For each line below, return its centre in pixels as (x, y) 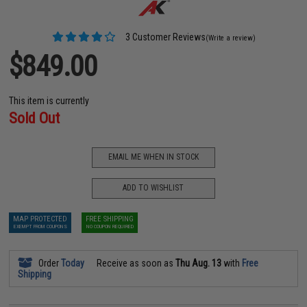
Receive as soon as (135, 263)
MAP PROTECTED (40, 219)
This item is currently (49, 100)
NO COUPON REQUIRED (110, 226)
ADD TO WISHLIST (153, 188)
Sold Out (35, 118)
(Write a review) (230, 38)
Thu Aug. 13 (199, 263)
